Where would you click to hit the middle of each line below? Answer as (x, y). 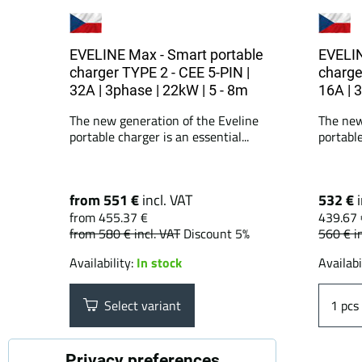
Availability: (103, 263)
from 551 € (106, 200)
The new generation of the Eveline (164, 120)
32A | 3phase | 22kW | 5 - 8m (159, 90)
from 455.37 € (109, 217)
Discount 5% (217, 234)
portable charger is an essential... (159, 137)
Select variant (139, 305)
